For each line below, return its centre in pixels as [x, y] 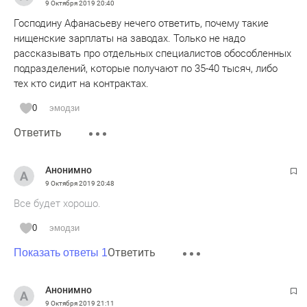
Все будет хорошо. [57, 204]
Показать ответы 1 [61, 253]
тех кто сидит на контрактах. [81, 84]
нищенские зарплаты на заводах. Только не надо [130, 38]
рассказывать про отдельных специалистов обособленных [152, 53]
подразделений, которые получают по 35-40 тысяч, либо [146, 69]
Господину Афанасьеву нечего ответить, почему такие [141, 23]
